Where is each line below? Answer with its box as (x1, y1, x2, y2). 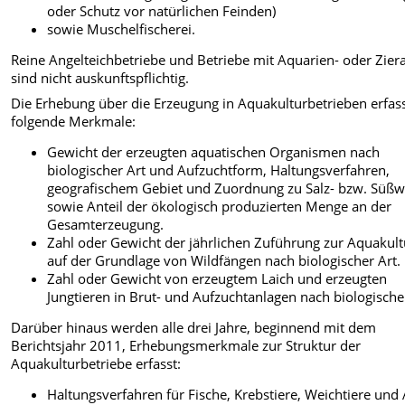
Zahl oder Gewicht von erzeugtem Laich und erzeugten (47, 269, 388, 287)
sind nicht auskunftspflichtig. (11, 68, 190, 87)
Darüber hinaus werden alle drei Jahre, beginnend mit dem (11, 318, 377, 336)
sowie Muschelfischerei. (47, 19, 196, 38)
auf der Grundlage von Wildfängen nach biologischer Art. (47, 251, 401, 269)
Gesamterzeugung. (47, 215, 165, 233)
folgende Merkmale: (11, 112, 137, 130)
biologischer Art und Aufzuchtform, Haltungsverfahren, (47, 161, 391, 179)
